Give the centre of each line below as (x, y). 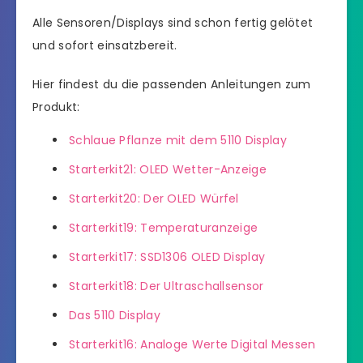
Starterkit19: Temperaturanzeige (164, 228)
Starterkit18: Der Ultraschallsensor (167, 286)
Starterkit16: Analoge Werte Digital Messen (192, 345)
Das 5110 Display (115, 316)
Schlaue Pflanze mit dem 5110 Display (178, 141)
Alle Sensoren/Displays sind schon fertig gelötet (173, 22)
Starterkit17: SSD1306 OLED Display (167, 257)
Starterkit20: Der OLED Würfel (154, 199)
